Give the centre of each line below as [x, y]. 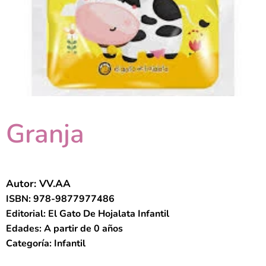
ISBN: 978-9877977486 [60, 199]
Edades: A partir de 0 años [64, 228]
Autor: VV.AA [38, 183]
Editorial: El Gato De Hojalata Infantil [88, 213]
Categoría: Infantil [46, 243]
